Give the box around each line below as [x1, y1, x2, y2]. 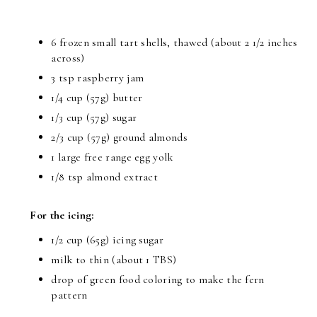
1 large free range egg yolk [51, 150, 173, 165]
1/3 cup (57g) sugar [51, 110, 137, 125]
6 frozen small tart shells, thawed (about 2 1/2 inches [51, 35, 298, 50]
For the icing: [30, 208, 94, 223]
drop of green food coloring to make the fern [51, 272, 265, 287]
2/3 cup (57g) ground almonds [51, 130, 188, 145]
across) [51, 51, 85, 66]
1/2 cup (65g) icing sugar [51, 233, 163, 248]
